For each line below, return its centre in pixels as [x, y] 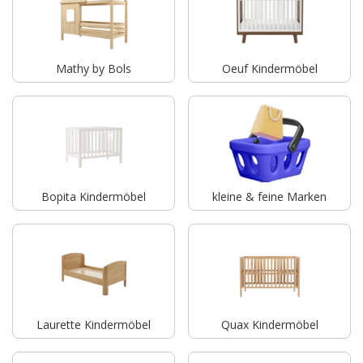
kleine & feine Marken [269, 196]
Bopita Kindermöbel [94, 196]
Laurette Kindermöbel [94, 324]
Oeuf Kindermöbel [269, 68]
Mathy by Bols [94, 68]
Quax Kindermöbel [269, 324]
